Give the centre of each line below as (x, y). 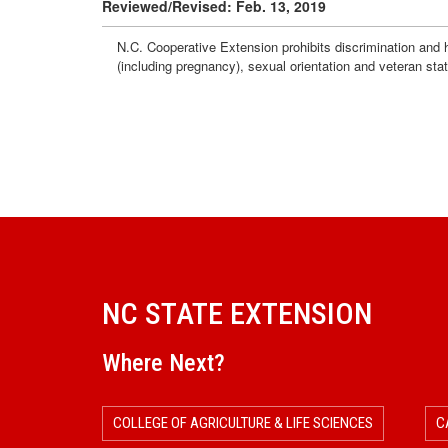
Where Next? (163, 362)
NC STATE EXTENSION (237, 313)
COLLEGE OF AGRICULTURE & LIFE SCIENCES (243, 422)
